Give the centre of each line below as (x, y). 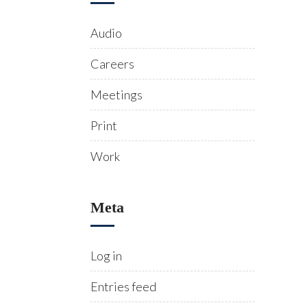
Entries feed (123, 286)
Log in (106, 256)
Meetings (116, 95)
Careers (112, 64)
